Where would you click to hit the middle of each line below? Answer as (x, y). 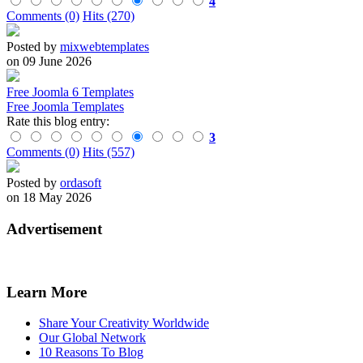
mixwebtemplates (105, 47)
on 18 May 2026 (49, 198)
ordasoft (81, 183)
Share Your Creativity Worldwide (124, 323)
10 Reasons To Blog (91, 352)
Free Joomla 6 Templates (70, 92)
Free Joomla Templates (65, 107)
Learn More (47, 292)
